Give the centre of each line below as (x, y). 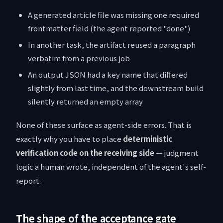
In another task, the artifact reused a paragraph (112, 45)
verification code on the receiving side (85, 153)
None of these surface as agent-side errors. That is (104, 125)
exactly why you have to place (69, 139)
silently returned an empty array (85, 102)
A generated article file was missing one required (113, 15)
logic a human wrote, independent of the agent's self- (111, 167)
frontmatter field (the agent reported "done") (109, 28)
